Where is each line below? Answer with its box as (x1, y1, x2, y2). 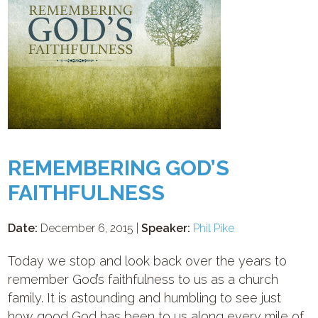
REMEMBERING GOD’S (8, 155, 230, 180)
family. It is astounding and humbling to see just (8, 290, 282, 305)
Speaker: (141, 221, 191, 235)
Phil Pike (193, 221, 235, 235)
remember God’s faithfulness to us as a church (8, 272, 279, 287)
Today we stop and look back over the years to (8, 253, 287, 268)
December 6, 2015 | (38, 221, 142, 235)
